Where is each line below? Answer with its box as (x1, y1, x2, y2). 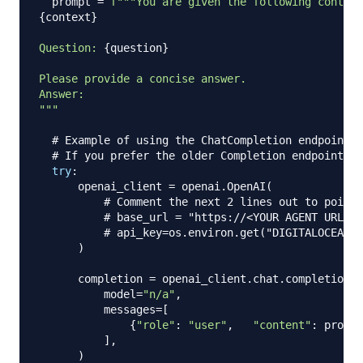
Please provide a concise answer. (39, 71, 246, 85)
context (45, 10, 91, 23)
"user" (188, 318, 227, 331)
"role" (136, 318, 175, 331)
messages (39, 302, 156, 316)
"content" (253, 318, 311, 331)
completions (285, 271, 357, 285)
